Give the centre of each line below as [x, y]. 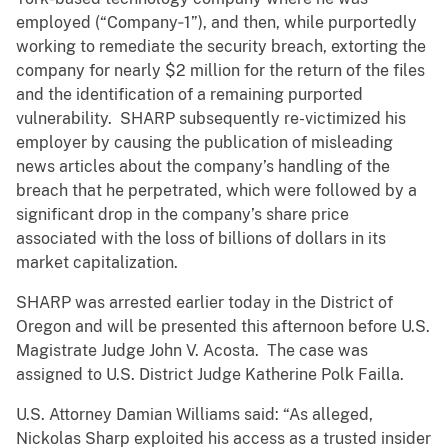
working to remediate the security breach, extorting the [221, 47]
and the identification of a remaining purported [189, 95]
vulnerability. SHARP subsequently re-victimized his [211, 119]
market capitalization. [97, 263]
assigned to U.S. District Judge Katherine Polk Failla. [210, 375]
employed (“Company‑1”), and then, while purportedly [216, 23]
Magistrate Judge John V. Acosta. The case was [192, 351]
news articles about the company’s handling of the [203, 167]
